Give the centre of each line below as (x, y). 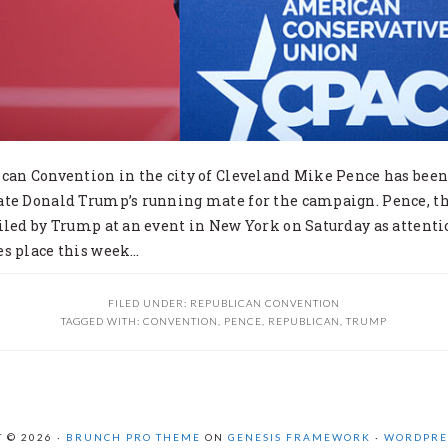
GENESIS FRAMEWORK (299, 436)
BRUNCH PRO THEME (133, 436)
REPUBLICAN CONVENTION (265, 302)
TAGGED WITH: (102, 320)
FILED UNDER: (149, 302)
